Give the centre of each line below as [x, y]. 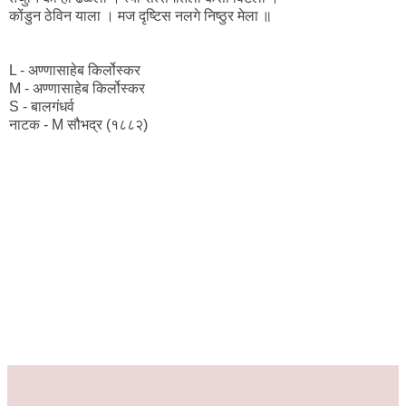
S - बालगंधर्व [42, 107]
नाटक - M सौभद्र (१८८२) [78, 125]
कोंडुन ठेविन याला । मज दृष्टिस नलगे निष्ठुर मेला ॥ [140, 16]
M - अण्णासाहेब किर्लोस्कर [77, 89]
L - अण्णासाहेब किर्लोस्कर [75, 71]
